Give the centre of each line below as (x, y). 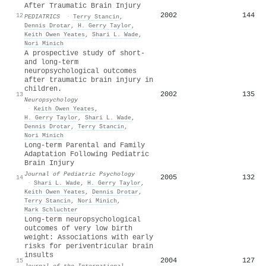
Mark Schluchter (51, 209)
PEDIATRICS (42, 16)
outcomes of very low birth (78, 228)
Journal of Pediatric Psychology (80, 174)
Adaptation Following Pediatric (87, 154)
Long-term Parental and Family (85, 145)
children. (43, 89)
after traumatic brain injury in (89, 80)
